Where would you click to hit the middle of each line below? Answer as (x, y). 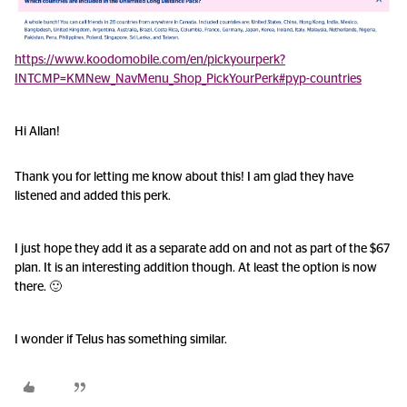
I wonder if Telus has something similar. (121, 339)
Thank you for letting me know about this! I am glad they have (184, 177)
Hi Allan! (37, 131)
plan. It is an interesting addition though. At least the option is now (196, 268)
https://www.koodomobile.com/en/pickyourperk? (150, 60)
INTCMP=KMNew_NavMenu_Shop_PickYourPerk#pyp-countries (188, 79)
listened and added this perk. (93, 196)
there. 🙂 (38, 287)
